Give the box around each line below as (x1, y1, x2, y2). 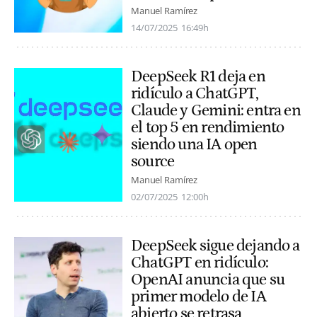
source (131, 151, 175, 171)
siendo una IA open (131, 134, 258, 154)
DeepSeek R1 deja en (131, 67, 265, 86)
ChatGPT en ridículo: (131, 253, 268, 272)
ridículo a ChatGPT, (131, 83, 258, 103)
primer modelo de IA (131, 287, 266, 306)
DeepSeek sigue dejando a (131, 236, 300, 255)
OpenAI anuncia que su (131, 270, 285, 289)
